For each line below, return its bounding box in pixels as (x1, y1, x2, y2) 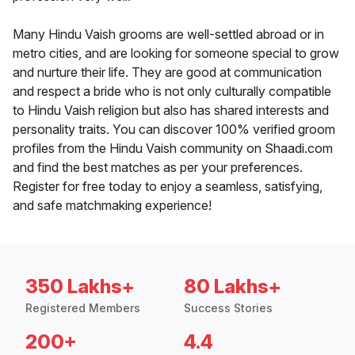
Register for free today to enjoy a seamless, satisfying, (13, 178, 323, 195)
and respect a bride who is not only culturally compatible (13, 83, 331, 100)
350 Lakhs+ (25, 275, 135, 299)
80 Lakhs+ (184, 275, 281, 299)
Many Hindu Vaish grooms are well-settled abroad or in (13, 26, 324, 43)
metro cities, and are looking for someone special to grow (13, 45, 339, 62)
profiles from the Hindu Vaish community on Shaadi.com (13, 140, 333, 157)
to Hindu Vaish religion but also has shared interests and (13, 102, 329, 119)
